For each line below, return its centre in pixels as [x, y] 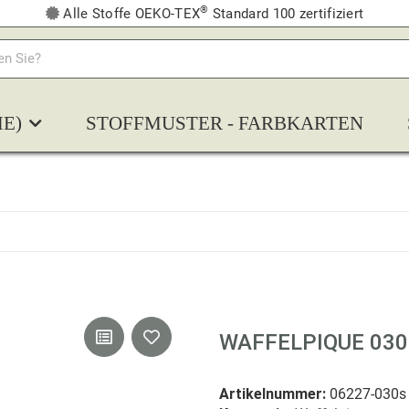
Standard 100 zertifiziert [286, 14]
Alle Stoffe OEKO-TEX [130, 14]
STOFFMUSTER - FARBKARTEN [225, 124]
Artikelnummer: [274, 394]
